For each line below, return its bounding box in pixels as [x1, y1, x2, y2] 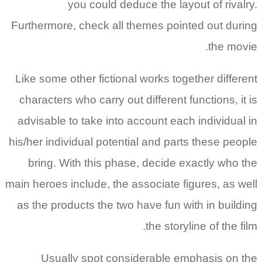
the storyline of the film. [146, 220, 257, 232]
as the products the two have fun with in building [17, 199, 257, 211]
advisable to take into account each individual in [18, 115, 257, 127]
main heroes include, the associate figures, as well [5, 178, 257, 190]
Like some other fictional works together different [15, 73, 257, 85]
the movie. [208, 40, 257, 53]
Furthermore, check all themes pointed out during [11, 19, 257, 32]
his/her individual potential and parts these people [9, 136, 257, 148]
